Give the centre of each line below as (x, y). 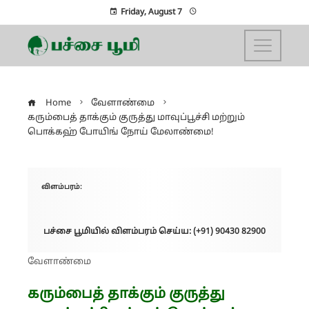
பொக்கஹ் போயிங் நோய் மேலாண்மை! (121, 132)
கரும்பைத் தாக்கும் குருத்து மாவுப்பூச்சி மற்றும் (136, 118)
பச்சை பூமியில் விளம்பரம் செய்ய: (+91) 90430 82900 (154, 232)
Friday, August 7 (151, 12)
